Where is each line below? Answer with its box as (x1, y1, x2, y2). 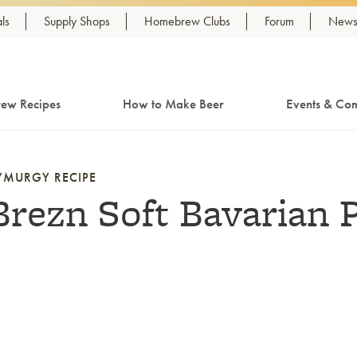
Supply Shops (44, 13, 110, 29)
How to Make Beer (123, 95, 225, 112)
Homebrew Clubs (144, 13, 230, 29)
